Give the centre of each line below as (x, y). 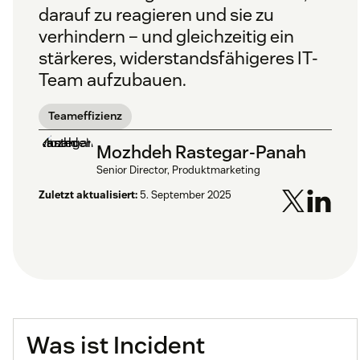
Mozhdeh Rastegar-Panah (201, 151)
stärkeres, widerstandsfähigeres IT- (178, 58)
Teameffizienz (85, 116)
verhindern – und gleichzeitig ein (166, 37)
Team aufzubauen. (112, 80)
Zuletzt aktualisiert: (88, 195)
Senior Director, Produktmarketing (178, 170)
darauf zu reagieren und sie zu (156, 15)
